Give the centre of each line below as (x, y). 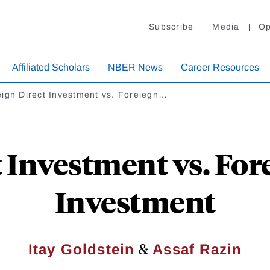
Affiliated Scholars (51, 67)
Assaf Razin (197, 250)
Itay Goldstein (81, 250)
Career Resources (220, 67)
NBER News (135, 67)
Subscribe (171, 27)
